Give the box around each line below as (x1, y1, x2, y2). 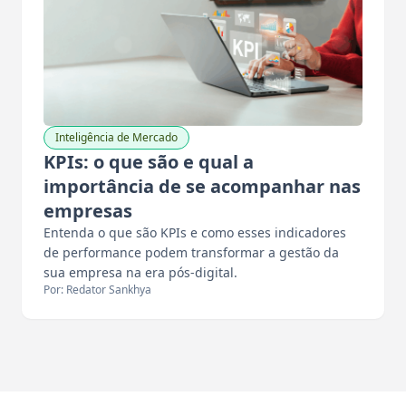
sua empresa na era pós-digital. (43, 264, 237, 282)
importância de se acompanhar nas (43, 174, 361, 199)
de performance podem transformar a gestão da (43, 244, 339, 262)
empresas (43, 198, 132, 224)
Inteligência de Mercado (55, 130, 178, 146)
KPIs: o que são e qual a (43, 150, 254, 175)
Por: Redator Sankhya (43, 282, 151, 298)
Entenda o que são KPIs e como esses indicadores (43, 224, 346, 242)
